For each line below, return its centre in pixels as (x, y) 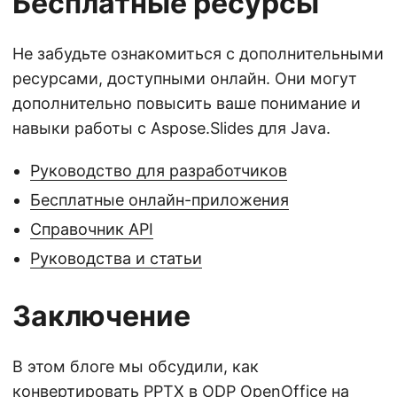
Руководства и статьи (116, 258)
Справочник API (92, 229)
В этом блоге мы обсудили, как (136, 366)
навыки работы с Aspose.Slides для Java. (171, 128)
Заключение (101, 315)
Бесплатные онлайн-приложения (160, 199)
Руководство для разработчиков (159, 170)
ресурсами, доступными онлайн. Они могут (185, 78)
